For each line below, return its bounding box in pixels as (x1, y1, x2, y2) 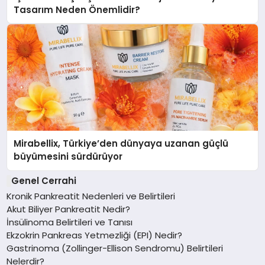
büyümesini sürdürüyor (14, 150, 123, 163)
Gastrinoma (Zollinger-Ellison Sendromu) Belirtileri (7, 241, 224, 254)
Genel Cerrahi (11, 174, 76, 187)
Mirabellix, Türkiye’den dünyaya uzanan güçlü (14, 137, 229, 150)
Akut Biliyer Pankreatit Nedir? (7, 202, 131, 215)
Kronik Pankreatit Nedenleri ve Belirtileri (7, 189, 176, 202)
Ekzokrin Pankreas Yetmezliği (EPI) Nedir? (7, 228, 183, 241)
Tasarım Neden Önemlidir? (14, 3, 141, 16)
